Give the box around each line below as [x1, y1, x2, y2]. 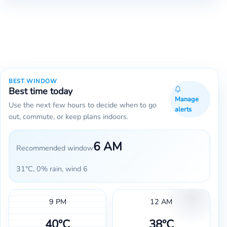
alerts [175, 105, 192, 115]
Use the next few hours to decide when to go [9, 99, 157, 110]
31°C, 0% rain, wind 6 [16, 164, 88, 174]
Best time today [9, 85, 72, 98]
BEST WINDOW [9, 77, 57, 85]
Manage [175, 95, 199, 104]
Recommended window [16, 143, 94, 154]
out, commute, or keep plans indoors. [9, 111, 128, 122]
